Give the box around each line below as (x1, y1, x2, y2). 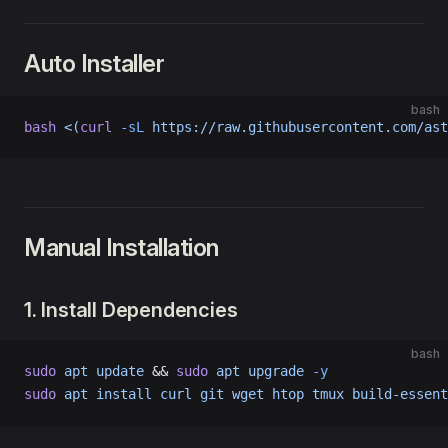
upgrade (240, 363, 304, 379)
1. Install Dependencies (24, 298, 238, 322)
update (88, 363, 144, 379)
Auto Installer (24, 49, 165, 78)
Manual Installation (24, 233, 219, 262)
